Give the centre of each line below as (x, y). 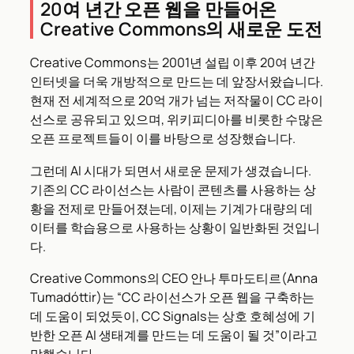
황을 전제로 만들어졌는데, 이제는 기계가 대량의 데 (171, 208)
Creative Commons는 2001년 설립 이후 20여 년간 (173, 63)
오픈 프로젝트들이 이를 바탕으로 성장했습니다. (163, 139)
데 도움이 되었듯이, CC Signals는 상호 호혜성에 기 (173, 316)
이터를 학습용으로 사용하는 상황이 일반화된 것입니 (175, 227)
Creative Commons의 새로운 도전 (181, 28)
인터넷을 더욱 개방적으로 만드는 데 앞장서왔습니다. (177, 82)
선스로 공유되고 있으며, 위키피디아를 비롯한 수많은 (177, 120)
